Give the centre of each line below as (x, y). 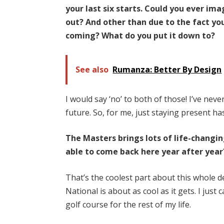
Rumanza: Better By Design (167, 69)
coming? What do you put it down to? (140, 35)
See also (92, 69)
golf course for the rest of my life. (128, 204)
